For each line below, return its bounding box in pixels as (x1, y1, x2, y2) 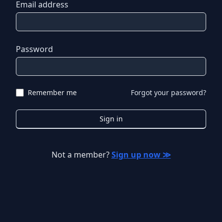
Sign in (99, 113, 123, 123)
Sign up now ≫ (111, 149, 171, 160)
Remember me (28, 87, 77, 97)
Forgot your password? (131, 87, 206, 97)
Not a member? (51, 149, 110, 160)
